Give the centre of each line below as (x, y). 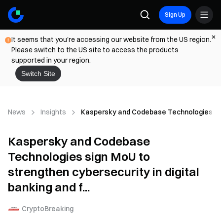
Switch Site (38, 74)
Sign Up (175, 15)
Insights (53, 112)
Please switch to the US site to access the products (95, 50)
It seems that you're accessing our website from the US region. (111, 39)
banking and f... (49, 187)
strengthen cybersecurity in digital (104, 172)
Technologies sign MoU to (79, 156)
